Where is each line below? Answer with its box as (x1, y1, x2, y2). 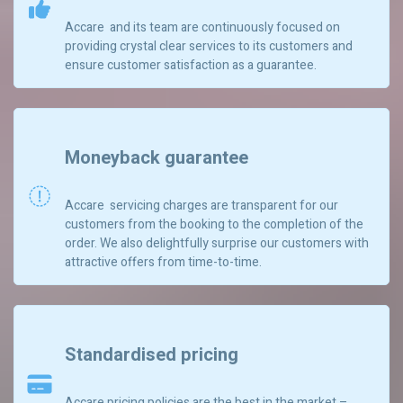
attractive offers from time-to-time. (65, 252, 262, 272)
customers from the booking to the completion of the (65, 214, 363, 234)
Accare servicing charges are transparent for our (65, 195, 338, 215)
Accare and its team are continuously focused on (65, 17, 340, 37)
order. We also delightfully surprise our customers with (65, 233, 369, 253)
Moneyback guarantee (65, 145, 248, 172)
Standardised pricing (65, 342, 238, 369)
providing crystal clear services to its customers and (65, 36, 353, 56)
